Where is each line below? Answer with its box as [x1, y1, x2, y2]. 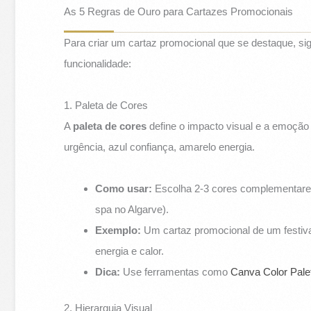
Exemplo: [95, 224, 142, 236]
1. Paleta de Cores [64, 99, 149, 111]
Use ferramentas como [120, 265, 231, 278]
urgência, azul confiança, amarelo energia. [64, 140, 255, 153]
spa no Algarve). [95, 203, 169, 215]
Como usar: [95, 182, 153, 194]
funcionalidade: [64, 57, 132, 69]
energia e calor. [95, 244, 165, 257]
